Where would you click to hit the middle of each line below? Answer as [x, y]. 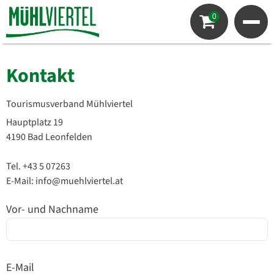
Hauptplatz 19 [35, 122]
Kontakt [40, 76]
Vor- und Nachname [52, 209]
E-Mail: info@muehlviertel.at [65, 181]
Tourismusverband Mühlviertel [69, 104]
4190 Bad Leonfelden [49, 137]
